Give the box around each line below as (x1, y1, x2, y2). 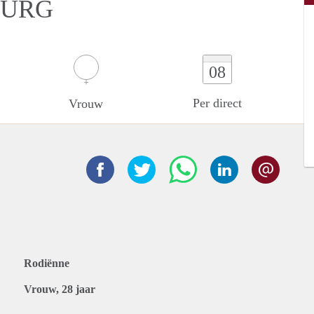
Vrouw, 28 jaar (24, 283, 95, 295)
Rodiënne (24, 257, 69, 269)
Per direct (193, 96, 243, 110)
